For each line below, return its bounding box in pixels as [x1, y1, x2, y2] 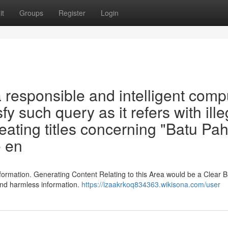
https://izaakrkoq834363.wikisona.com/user [81, 179, 220, 189]
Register [59, 8, 85, 18]
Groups [19, 8, 43, 18]
